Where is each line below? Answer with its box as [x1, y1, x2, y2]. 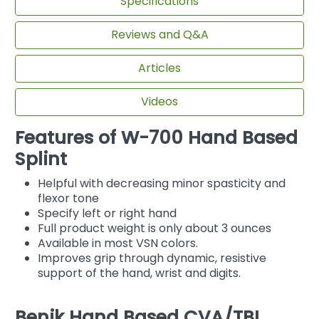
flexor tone [38, 189, 99, 206]
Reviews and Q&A [110, 26, 209, 43]
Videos [141, 93, 178, 110]
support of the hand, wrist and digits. [38, 264, 241, 281]
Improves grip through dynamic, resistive [38, 249, 266, 266]
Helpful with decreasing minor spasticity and [38, 174, 286, 192]
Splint [15, 146, 67, 172]
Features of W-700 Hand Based [15, 125, 298, 150]
